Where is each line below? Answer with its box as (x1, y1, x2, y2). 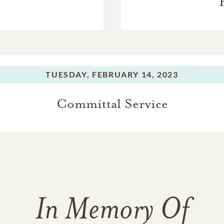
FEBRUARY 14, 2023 (92, 69, 178, 79)
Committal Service (56, 95, 168, 112)
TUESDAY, (45, 69, 90, 79)
